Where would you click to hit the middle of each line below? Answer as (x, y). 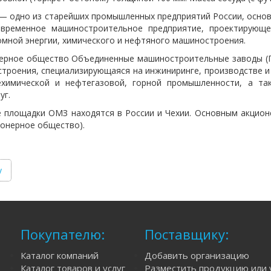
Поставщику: (187, 234)
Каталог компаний (60, 255)
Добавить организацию (197, 255)
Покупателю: (63, 234)
